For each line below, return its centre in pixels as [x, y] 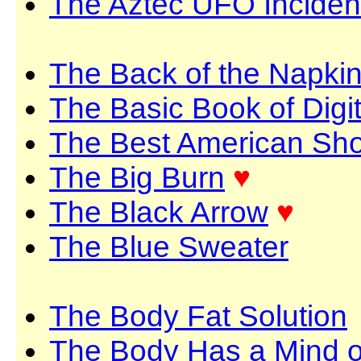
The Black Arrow [159, 212]
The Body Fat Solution [198, 316]
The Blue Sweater [169, 247]
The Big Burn [137, 177]
